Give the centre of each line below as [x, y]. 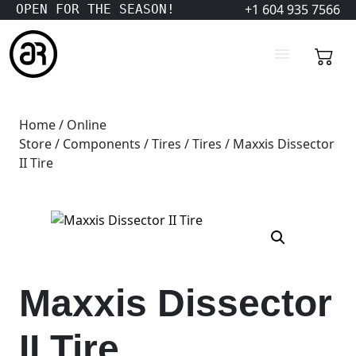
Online [87, 125]
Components [102, 144]
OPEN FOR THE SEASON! [95, 9]
